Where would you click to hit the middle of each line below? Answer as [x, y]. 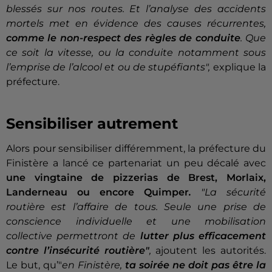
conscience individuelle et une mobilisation [136, 222]
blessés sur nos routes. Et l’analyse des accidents [136, 9]
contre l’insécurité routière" [78, 251]
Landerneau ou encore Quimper [97, 192]
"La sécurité [229, 192]
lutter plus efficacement [203, 236]
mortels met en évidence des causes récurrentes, [136, 24]
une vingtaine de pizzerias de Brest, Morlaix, [136, 178]
